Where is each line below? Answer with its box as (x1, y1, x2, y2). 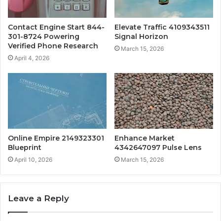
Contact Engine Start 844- (8, 23, 105, 32)
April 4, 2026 (14, 54, 49, 62)
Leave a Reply (8, 193, 69, 203)
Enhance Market (114, 133, 175, 143)
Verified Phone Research (8, 41, 98, 51)
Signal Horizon (114, 32, 168, 41)
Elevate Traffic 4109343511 (114, 23, 210, 32)
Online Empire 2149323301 (8, 133, 104, 143)
